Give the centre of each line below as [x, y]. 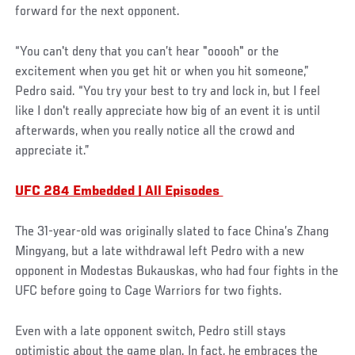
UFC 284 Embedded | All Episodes [119, 191]
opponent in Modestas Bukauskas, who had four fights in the [177, 271]
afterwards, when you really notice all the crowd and [155, 131]
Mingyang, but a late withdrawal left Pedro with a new [160, 252]
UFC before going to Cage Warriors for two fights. [149, 291]
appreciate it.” [53, 151]
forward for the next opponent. [98, 11]
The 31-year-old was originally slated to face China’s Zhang [172, 232]
